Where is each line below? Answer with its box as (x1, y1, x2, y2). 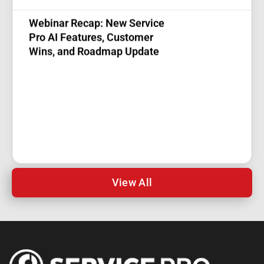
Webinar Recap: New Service (29, 14, 164, 27)
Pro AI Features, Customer (29, 28, 153, 41)
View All (111, 176, 153, 189)
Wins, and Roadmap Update (29, 42, 159, 55)
